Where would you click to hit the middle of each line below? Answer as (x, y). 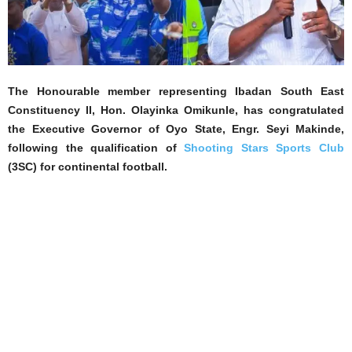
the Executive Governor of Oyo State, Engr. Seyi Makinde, (176, 128)
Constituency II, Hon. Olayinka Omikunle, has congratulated (176, 110)
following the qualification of (92, 147)
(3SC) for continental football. (88, 166)
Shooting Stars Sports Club (260, 147)
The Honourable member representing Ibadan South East (176, 91)
